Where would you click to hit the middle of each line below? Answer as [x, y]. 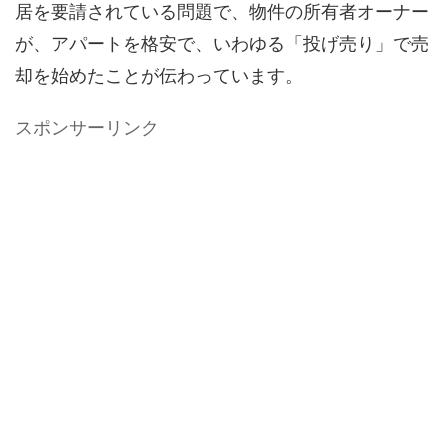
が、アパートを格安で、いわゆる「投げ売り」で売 [222, 43]
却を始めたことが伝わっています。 [159, 75]
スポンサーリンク [87, 127]
